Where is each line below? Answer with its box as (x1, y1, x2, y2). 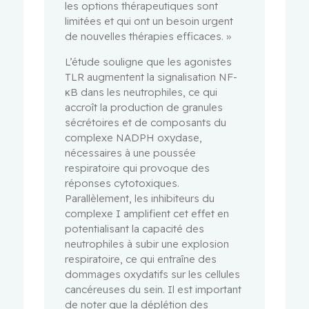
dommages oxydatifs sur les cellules (65, 267, 241, 281)
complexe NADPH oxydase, (65, 130, 203, 144)
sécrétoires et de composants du (65, 115, 227, 129)
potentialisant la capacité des (65, 221, 205, 235)
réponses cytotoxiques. (65, 176, 180, 190)
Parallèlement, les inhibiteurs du (65, 191, 215, 205)
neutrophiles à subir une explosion (65, 237, 230, 250)
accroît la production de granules (65, 100, 223, 114)
